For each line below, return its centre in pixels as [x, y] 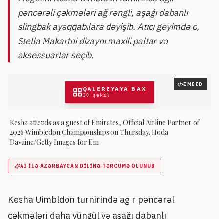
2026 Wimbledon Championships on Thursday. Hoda [89, 132]
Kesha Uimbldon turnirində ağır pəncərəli [92, 200]
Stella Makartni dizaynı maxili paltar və [93, 41]
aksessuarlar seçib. [56, 55]
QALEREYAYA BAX [114, 89]
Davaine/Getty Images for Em [54, 142]
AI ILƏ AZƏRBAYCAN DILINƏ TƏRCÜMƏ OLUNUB [88, 166]
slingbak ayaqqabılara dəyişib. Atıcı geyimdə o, [109, 27]
